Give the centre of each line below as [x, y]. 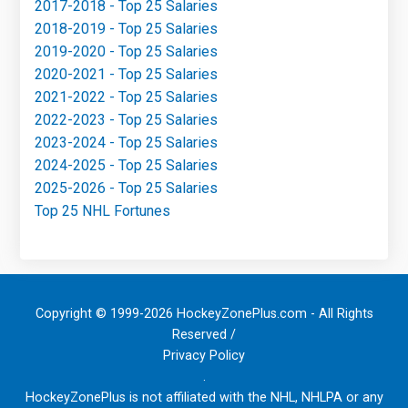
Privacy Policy [204, 355]
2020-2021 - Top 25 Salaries [127, 74]
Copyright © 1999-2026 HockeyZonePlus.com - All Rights [204, 313]
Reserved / [204, 334]
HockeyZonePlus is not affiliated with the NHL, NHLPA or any [204, 397]
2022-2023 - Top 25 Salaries [127, 119]
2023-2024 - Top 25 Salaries [127, 142]
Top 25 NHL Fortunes [103, 210]
